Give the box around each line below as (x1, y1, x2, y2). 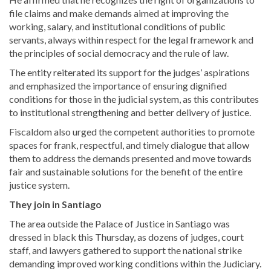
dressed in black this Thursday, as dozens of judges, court (9, 231, 244, 243)
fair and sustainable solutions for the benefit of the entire (9, 166, 243, 178)
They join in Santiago (9, 198, 102, 211)
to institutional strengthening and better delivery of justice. (9, 106, 251, 119)
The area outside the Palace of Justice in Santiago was (9, 218, 230, 230)
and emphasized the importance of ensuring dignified (9, 80, 227, 92)
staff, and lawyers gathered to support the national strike (9, 244, 242, 256)
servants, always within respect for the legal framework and (9, 34, 253, 46)
